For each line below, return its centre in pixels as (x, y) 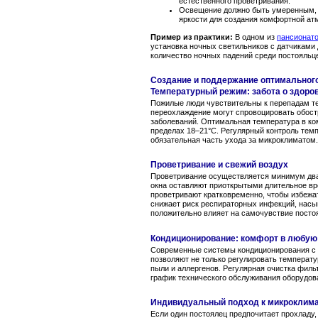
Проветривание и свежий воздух (219, 165)
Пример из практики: (192, 37)
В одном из (255, 37)
